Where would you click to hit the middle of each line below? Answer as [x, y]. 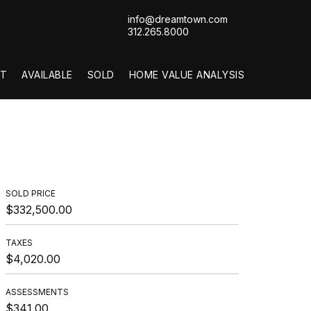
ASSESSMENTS [37, 292]
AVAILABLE [47, 75]
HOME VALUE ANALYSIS [186, 75]
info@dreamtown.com [178, 19]
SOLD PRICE [31, 193]
